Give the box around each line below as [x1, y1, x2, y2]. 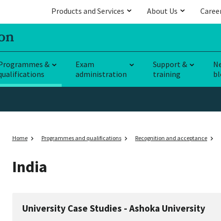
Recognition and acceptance [135, 134, 207, 142]
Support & [153, 59, 187, 69]
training [153, 69, 181, 79]
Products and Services [51, 6, 124, 16]
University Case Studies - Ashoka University [22, 202, 206, 215]
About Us [147, 6, 178, 16]
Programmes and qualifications [41, 134, 121, 142]
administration [75, 69, 127, 79]
